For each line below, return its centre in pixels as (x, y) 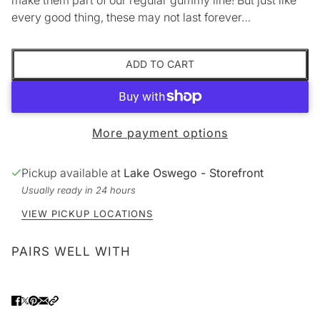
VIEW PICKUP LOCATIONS (87, 213)
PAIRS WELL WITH (71, 251)
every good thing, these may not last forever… (131, 17)
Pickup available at (72, 172)
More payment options (160, 132)
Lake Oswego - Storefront (194, 172)
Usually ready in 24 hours (79, 190)
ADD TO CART (160, 64)
